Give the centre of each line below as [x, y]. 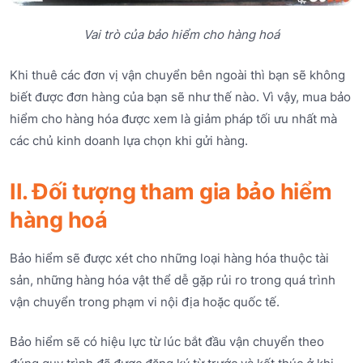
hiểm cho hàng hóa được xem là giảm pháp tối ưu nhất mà [173, 118]
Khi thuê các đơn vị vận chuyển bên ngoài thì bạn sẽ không [177, 75]
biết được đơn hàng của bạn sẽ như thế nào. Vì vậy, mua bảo [180, 96]
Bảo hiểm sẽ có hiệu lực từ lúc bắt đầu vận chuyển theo [167, 342]
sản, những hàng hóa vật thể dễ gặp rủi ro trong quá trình [173, 280]
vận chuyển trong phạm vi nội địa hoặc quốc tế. [145, 301]
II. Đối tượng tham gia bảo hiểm [171, 191]
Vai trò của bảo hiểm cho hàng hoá [181, 35]
